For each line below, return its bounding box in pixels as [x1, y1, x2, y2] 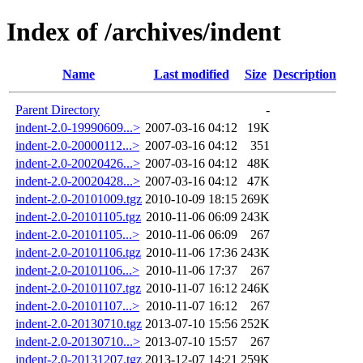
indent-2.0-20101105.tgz [15, 209, 141, 224]
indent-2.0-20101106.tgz [15, 245, 141, 259]
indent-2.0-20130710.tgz [15, 316, 142, 331]
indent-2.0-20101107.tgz [15, 280, 141, 295]
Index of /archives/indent [6, 17, 281, 47]
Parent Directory [15, 102, 100, 117]
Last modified [153, 66, 229, 81]
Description [273, 66, 336, 81]
